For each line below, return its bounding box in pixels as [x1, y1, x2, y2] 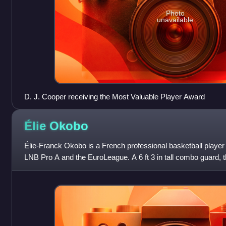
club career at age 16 [24, 164, 93, 173]
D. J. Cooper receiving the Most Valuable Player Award [24, 92, 205, 101]
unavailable [157, 16, 194, 24]
